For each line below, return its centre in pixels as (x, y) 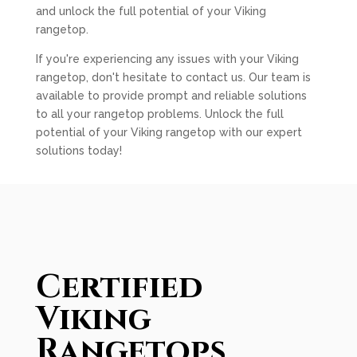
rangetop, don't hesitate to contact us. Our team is (173, 77)
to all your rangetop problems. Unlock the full (159, 114)
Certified (119, 288)
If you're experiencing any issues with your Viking (167, 59)
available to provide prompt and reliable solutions (171, 96)
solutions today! (78, 151)
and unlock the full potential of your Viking (151, 11)
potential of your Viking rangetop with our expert (169, 132)
